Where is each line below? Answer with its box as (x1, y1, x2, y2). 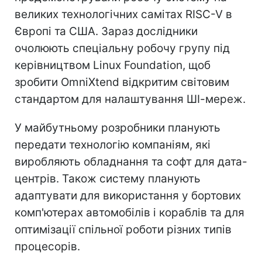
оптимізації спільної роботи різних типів (15, 222, 232, 236)
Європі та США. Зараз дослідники (15, 24, 198, 38)
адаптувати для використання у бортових (15, 188, 241, 202)
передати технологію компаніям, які (15, 137, 211, 151)
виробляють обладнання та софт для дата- (15, 154, 247, 168)
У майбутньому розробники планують (15, 120, 220, 135)
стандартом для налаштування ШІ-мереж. (15, 92, 246, 106)
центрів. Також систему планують (15, 171, 201, 185)
